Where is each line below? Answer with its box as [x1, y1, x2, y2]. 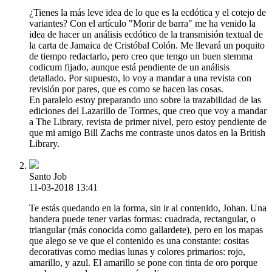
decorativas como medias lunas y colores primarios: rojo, [29, 246, 245, 257]
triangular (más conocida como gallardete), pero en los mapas [29, 225, 263, 236]
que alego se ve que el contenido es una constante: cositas [29, 236, 249, 246]
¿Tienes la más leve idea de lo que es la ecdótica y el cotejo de [29, 7, 266, 18]
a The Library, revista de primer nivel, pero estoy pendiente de [29, 117, 267, 127]
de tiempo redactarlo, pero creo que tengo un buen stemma [29, 51, 253, 62]
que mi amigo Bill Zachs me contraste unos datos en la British [29, 127, 265, 138]
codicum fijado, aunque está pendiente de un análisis [29, 62, 229, 73]
